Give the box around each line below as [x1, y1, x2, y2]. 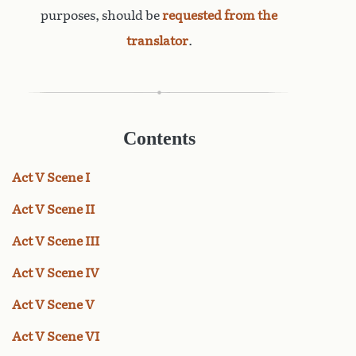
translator [126, 33, 188, 48]
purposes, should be [41, 7, 162, 23]
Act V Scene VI [12, 328, 99, 344]
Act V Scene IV [12, 265, 99, 281]
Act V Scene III [12, 233, 99, 249]
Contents [122, 127, 195, 149]
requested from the [162, 7, 277, 23]
